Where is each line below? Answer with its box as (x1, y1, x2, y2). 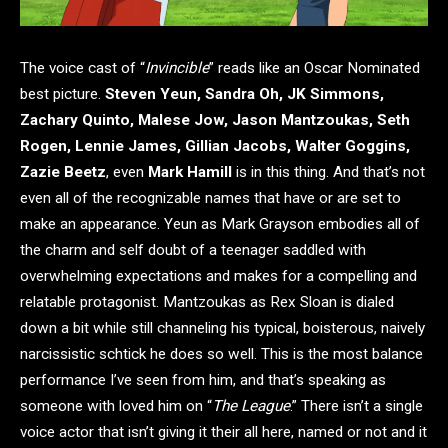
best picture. (20, 85, 105, 104)
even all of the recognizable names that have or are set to (20, 189, 401, 208)
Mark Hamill (148, 163, 232, 182)
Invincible (145, 59, 209, 78)
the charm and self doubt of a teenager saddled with (20, 241, 366, 260)
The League (212, 397, 290, 416)
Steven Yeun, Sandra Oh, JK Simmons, (105, 85, 384, 104)
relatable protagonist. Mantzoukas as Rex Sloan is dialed (20, 293, 394, 312)
